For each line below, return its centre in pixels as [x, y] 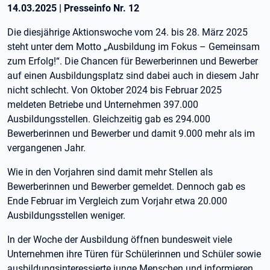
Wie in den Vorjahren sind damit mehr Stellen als [110, 172]
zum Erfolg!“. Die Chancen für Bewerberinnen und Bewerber [133, 61]
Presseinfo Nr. [96, 8]
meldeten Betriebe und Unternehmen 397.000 [103, 105]
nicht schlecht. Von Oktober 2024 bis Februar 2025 [115, 90]
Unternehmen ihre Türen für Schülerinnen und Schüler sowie [134, 254]
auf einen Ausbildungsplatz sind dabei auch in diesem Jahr [133, 76]
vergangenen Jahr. [46, 148]
